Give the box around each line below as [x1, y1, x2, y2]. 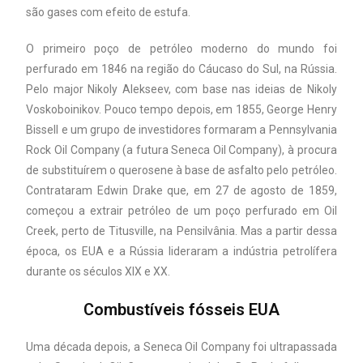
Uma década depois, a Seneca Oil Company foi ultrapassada [26, 340, 337, 354]
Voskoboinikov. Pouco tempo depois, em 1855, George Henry [26, 103, 337, 117]
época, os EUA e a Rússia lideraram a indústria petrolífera [26, 245, 337, 258]
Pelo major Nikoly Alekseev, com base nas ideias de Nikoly [26, 83, 337, 96]
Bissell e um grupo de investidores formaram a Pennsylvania [26, 123, 337, 137]
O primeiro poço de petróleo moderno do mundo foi [26, 42, 337, 56]
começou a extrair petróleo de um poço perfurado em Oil [26, 204, 337, 218]
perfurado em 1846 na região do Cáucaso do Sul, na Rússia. [26, 62, 337, 76]
